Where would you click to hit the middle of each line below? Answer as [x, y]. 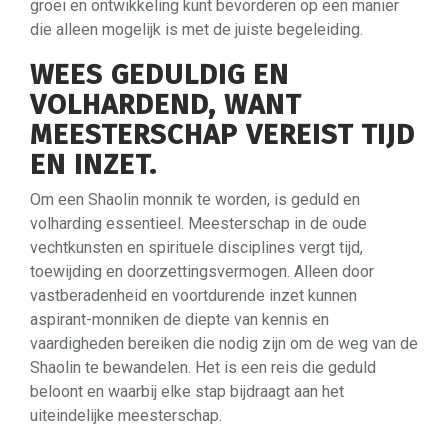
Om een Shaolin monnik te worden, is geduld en [195, 199]
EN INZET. [93, 164]
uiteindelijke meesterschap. [126, 415]
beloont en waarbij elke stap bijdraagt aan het [187, 391]
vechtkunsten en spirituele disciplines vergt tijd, [196, 247]
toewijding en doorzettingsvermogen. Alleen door [202, 271]
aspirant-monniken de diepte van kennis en [179, 319]
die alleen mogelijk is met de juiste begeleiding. [196, 29]
